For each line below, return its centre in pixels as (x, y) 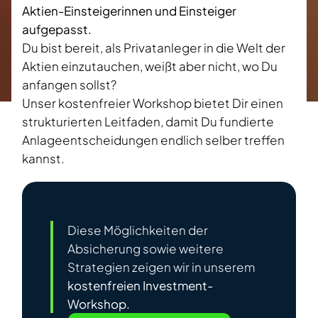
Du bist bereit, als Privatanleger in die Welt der (154, 48)
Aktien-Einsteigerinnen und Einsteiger (129, 11)
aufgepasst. (57, 29)
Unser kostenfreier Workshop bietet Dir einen (153, 103)
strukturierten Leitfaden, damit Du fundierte (148, 122)
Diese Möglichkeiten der (138, 230)
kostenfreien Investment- (140, 286)
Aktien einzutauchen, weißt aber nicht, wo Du (150, 66)
